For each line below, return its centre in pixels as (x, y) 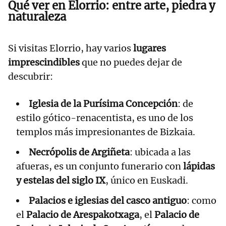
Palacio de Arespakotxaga (83, 214)
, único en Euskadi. (147, 180)
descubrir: (31, 76)
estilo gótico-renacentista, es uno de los (105, 118)
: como (202, 200)
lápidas (199, 166)
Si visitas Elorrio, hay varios (71, 48)
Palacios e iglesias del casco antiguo (108, 200)
